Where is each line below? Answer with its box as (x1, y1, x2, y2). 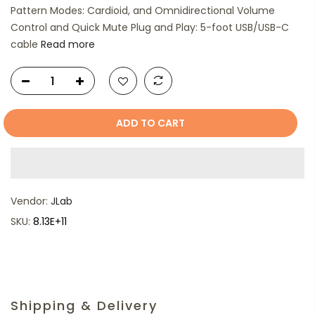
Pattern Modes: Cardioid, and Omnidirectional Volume (11, 4, 275, 18)
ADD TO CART (116, 116, 185, 130)
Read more (41, 37, 95, 51)
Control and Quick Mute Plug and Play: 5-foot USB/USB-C (11, 20, 289, 34)
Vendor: (11, 194, 51, 208)
